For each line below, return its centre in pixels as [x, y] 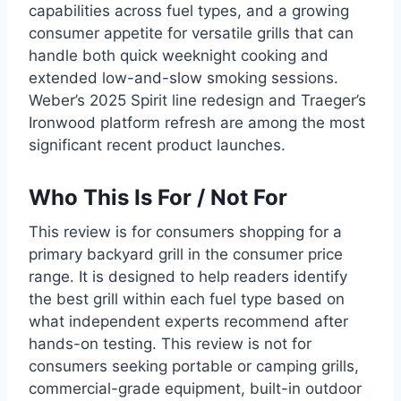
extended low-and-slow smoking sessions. [183, 77]
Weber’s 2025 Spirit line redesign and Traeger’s [197, 100]
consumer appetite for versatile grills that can [191, 33]
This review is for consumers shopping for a [185, 231]
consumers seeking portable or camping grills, [194, 366]
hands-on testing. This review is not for [170, 343]
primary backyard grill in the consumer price [186, 254]
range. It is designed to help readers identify [188, 276]
